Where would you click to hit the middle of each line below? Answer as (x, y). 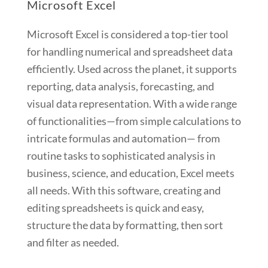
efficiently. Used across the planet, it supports (132, 69)
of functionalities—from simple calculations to (134, 121)
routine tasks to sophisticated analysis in (121, 156)
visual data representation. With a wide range (132, 104)
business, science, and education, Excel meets (130, 173)
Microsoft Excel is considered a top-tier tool (127, 34)
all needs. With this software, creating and (124, 191)
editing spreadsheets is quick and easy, (115, 208)
